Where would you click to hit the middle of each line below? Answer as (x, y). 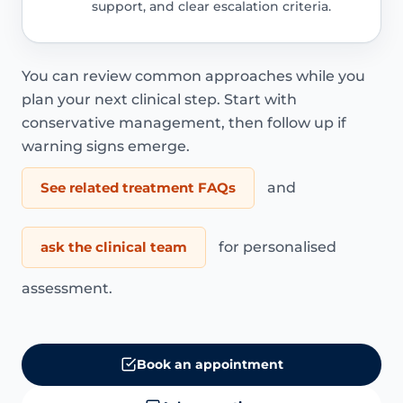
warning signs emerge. (106, 146)
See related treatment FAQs (138, 187)
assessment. (67, 288)
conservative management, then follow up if (184, 122)
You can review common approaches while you (193, 76)
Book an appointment (210, 364)
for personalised (276, 246)
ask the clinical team (114, 246)
